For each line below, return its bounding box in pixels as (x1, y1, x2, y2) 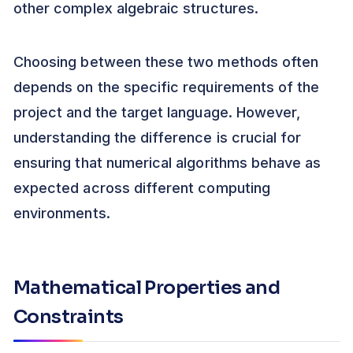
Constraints (13, 305, 124, 329)
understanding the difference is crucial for (13, 129, 302, 147)
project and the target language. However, (13, 104, 301, 121)
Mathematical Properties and (13, 276, 281, 300)
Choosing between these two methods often (13, 54, 319, 71)
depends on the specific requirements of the (13, 79, 320, 96)
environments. (13, 205, 110, 222)
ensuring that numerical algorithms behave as (13, 154, 321, 172)
